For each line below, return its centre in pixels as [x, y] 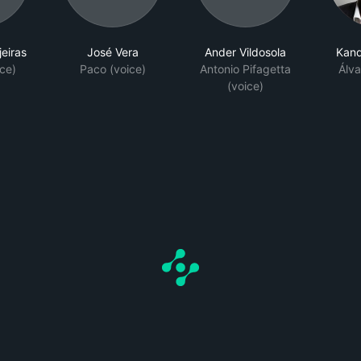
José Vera [112, 52]
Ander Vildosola [245, 52]
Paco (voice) [112, 69]
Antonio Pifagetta [245, 69]
